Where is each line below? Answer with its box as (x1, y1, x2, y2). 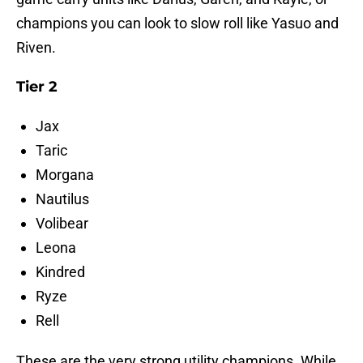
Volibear (36, 215, 88, 233)
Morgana (36, 166, 94, 184)
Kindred (36, 263, 85, 281)
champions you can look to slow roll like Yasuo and (16, 15, 339, 32)
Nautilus (36, 190, 89, 208)
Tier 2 (16, 78, 58, 96)
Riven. (16, 39, 56, 57)
